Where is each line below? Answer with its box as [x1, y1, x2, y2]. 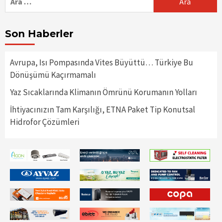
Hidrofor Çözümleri [10, 116, 79, 128]
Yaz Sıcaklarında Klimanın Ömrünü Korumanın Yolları [10, 87, 197, 98]
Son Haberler [5, 28, 73, 40]
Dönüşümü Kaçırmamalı [10, 69, 96, 81]
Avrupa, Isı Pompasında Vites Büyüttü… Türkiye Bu [10, 57, 193, 68]
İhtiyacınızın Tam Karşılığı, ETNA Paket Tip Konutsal [10, 104, 195, 115]
